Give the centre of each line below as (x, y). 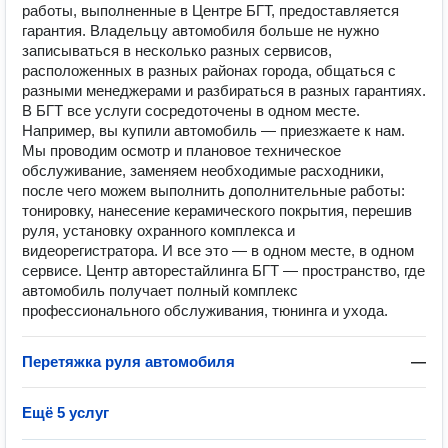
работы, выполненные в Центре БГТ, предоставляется (210, 10)
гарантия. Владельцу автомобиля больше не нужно (200, 30)
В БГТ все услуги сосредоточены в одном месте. (191, 110)
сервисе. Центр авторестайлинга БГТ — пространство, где (223, 270)
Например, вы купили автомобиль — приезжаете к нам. (213, 130)
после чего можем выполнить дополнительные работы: (213, 190)
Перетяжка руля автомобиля (128, 361)
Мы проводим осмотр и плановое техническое (181, 150)
